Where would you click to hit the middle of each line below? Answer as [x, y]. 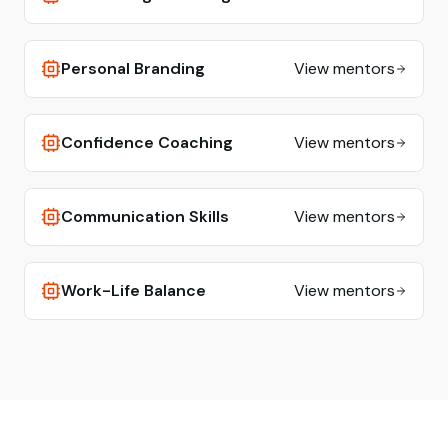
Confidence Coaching [147, 142]
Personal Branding [133, 68]
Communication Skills [145, 216]
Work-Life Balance [133, 290]
